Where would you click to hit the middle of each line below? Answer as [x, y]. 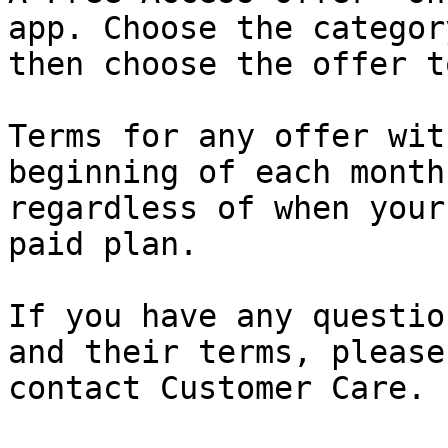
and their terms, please [226, 352]
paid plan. [103, 244]
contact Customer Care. [217, 388]
